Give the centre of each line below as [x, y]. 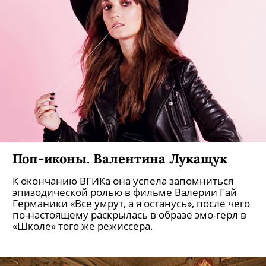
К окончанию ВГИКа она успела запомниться [123, 181]
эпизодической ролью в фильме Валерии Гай [125, 192]
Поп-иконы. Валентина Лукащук [120, 158]
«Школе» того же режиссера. [83, 226]
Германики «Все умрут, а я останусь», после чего [131, 203]
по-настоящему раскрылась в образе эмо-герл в [129, 215]
